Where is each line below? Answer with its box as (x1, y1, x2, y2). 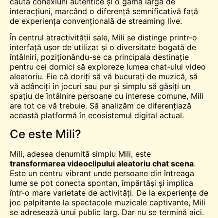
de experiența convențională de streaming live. (10, 16, 182, 26)
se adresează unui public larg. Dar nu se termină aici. (10, 207, 204, 217)
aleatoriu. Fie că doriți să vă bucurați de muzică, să (10, 72, 198, 82)
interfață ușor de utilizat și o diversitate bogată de (10, 42, 196, 53)
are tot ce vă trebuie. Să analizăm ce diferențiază (10, 101, 191, 111)
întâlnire (46, 91, 75, 101)
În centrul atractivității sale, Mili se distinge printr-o (10, 33, 197, 43)
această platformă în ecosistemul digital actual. (10, 110, 184, 121)
